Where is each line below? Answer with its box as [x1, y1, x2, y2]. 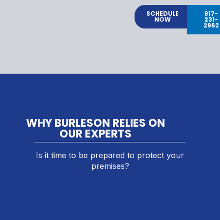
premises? [91, 161, 129, 171]
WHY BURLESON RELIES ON [26, 115, 165, 131]
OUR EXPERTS [59, 126, 132, 141]
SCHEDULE [146, 9, 179, 18]
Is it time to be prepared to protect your [36, 150, 184, 160]
